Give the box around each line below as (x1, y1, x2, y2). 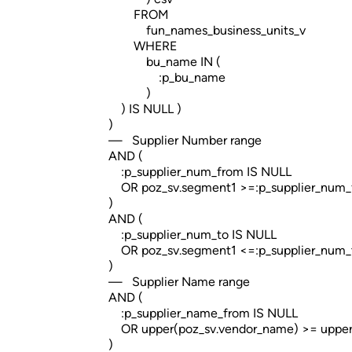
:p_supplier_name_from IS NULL (96, 306, 298, 321)
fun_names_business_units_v (96, 23, 306, 38)
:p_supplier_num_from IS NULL (96, 164, 291, 179)
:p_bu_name (96, 70, 225, 85)
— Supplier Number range (96, 133, 262, 148)
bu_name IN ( (96, 54, 221, 69)
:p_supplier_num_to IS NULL (96, 227, 277, 242)
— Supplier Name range (96, 274, 250, 289)
